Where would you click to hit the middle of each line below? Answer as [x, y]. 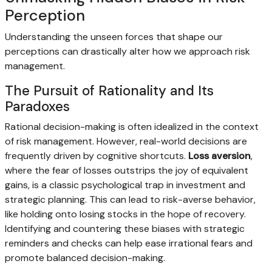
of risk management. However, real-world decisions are [126, 141]
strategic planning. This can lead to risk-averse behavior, [130, 200]
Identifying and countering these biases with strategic [125, 229]
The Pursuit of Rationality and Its [109, 91]
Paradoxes [37, 107]
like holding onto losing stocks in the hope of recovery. [125, 214]
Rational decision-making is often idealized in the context [132, 127]
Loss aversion [219, 156]
